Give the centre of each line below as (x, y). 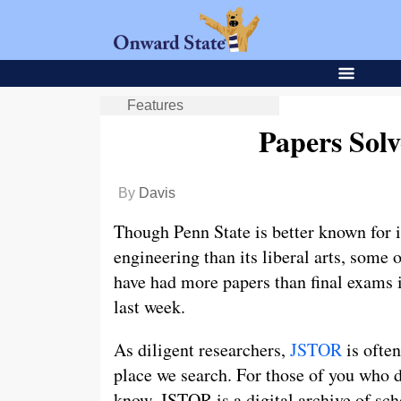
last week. (149, 307)
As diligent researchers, (202, 350)
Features (155, 105)
